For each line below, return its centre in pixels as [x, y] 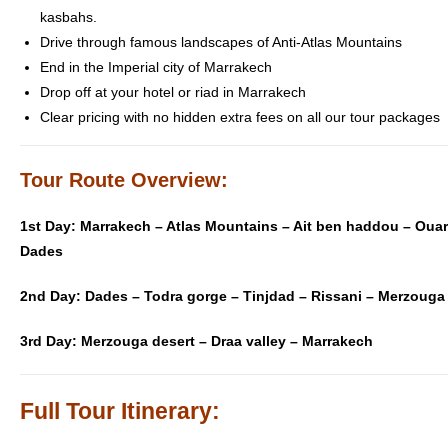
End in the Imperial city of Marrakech [156, 66]
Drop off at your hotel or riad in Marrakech [173, 91]
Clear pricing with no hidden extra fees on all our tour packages [240, 116]
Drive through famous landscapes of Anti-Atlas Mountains [221, 41]
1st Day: [50, 225]
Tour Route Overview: [124, 179]
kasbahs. [68, 16]
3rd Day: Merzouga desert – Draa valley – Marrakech [196, 340]
